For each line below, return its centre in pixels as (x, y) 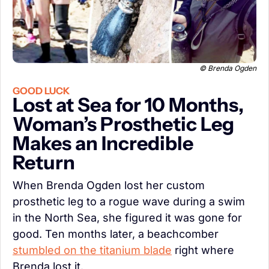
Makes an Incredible (103, 143)
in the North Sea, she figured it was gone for (127, 217)
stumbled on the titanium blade (92, 250)
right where (203, 250)
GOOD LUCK (41, 90)
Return (44, 162)
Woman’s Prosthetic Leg (123, 124)
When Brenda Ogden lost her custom (109, 185)
